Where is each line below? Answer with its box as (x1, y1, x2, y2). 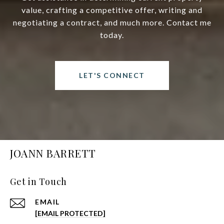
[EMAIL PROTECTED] (35, 209, 105, 218)
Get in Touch (10, 175, 67, 188)
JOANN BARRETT (10, 146, 96, 160)
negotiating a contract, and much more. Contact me (12, 17, 211, 27)
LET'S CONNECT (79, 71, 145, 80)
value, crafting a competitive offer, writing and (21, 5, 202, 15)
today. (100, 30, 124, 40)
